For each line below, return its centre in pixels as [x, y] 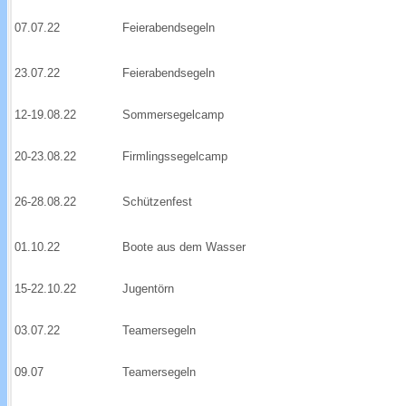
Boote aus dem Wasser [184, 247]
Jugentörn [148, 289]
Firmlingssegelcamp [175, 157]
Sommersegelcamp [173, 115]
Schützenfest [157, 202]
